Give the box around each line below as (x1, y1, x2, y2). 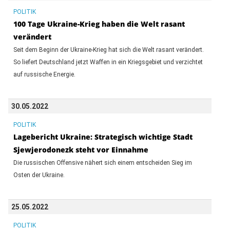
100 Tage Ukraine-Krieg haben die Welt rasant (13, 18, 185, 29)
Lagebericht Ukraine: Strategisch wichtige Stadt (13, 131, 193, 142)
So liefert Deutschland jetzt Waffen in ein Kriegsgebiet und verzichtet (13, 58, 203, 66)
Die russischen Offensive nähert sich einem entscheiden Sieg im (13, 159, 192, 166)
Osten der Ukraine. (13, 171, 65, 179)
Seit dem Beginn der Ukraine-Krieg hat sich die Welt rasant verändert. (13, 46, 204, 53)
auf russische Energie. (13, 70, 75, 78)
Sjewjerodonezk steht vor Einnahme (13, 144, 148, 155)
